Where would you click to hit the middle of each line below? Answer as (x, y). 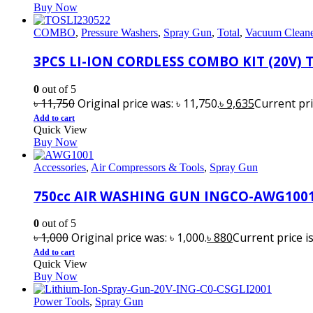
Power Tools (61, 302)
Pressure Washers (119, 33)
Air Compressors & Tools (147, 167)
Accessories (60, 167)
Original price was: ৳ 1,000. (139, 238)
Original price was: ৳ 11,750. (148, 103)
